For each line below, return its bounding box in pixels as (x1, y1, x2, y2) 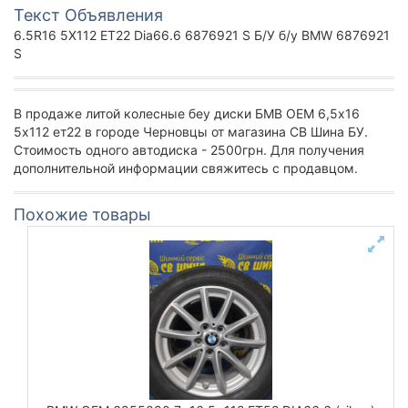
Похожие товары (14, 205, 151, 224)
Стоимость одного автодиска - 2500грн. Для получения (14, 142, 364, 158)
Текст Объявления (14, 5, 163, 25)
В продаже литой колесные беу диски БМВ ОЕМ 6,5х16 (14, 106, 360, 121)
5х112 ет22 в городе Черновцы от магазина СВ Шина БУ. (14, 124, 368, 139)
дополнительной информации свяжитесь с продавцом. (14, 160, 358, 176)
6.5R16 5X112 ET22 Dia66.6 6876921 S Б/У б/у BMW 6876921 (14, 27, 390, 43)
